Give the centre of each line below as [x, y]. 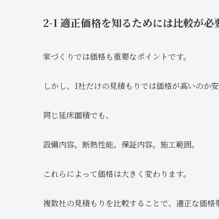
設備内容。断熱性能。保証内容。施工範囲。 [121, 145]
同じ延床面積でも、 [78, 115]
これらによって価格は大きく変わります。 [117, 174]
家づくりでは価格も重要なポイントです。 [117, 57]
